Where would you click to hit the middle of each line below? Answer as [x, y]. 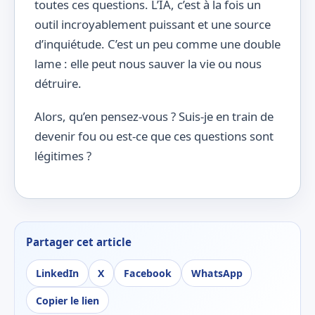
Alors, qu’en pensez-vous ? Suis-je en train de [154, 116]
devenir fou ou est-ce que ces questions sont [154, 136]
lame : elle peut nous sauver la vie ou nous [148, 64]
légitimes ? [63, 155]
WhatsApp [217, 274]
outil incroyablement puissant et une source [153, 25]
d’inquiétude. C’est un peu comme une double [157, 44]
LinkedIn [57, 274]
